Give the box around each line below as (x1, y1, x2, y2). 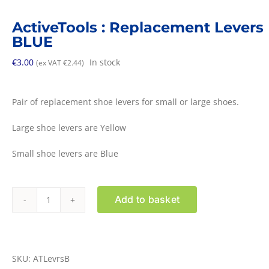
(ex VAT (36, 58, 63, 67)
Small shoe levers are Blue (12, 147, 118, 159)
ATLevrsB (33, 252, 70, 264)
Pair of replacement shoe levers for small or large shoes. (12, 95, 239, 107)
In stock (89, 56, 120, 68)
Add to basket (115, 193, 180, 206)
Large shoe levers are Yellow (12, 121, 126, 133)
